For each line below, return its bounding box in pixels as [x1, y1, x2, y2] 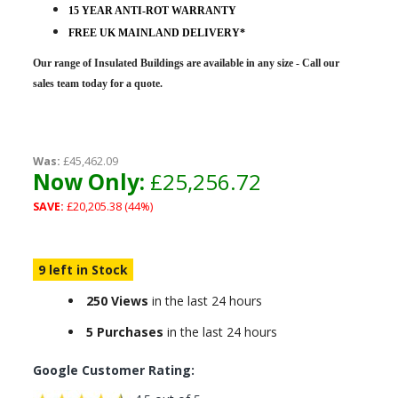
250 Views [85, 292, 148, 309]
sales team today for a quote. [32, 77, 163, 90]
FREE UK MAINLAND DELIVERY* [68, 27, 245, 39]
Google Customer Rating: [32, 362, 195, 378]
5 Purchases [85, 323, 163, 340]
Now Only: [32, 167, 145, 196]
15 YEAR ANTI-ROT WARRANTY [68, 4, 236, 17]
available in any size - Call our [203, 57, 339, 69]
